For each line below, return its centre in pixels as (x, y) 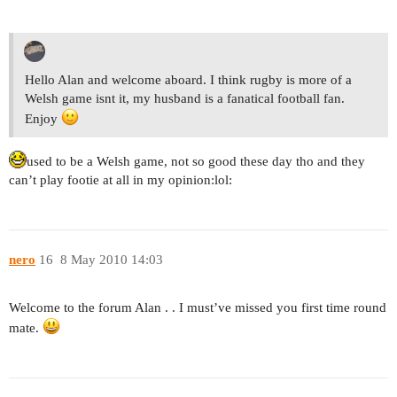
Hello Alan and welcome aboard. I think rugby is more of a (188, 80)
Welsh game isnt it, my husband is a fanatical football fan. (185, 99)
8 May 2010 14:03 (111, 259)
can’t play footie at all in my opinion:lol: (121, 180)
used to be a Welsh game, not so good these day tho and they (196, 162)
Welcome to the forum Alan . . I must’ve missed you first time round (198, 308)
